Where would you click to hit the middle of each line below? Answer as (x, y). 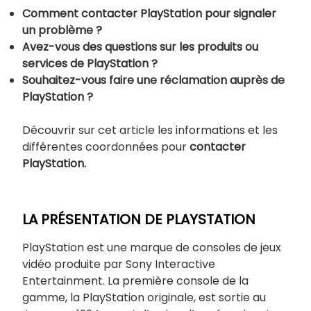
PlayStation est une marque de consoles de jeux (152, 247)
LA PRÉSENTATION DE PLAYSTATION (139, 219)
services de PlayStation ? (90, 63)
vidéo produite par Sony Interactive (119, 264)
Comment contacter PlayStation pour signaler (149, 13)
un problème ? (62, 30)
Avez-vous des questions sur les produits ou (140, 47)
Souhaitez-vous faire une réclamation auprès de (153, 80)
